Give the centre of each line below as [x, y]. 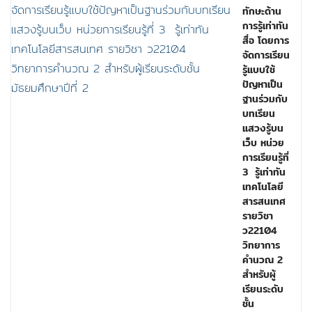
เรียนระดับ [263, 289]
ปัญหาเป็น [263, 84]
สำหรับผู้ [259, 274]
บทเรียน [259, 114]
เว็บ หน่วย [263, 143]
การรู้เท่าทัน [265, 26]
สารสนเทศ [264, 201]
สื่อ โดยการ [266, 40]
